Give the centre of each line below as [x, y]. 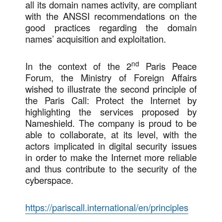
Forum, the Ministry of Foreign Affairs [111, 77]
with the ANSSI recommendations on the [111, 16]
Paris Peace [168, 66]
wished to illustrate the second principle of [111, 89]
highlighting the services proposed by [111, 111]
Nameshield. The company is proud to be [111, 123]
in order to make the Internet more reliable [111, 157]
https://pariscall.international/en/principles [107, 207]
